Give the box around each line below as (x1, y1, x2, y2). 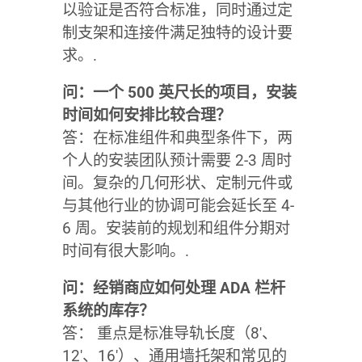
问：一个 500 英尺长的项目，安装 (61, 82, 297, 102)
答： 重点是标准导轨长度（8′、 (61, 323, 277, 343)
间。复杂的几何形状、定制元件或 (61, 173, 293, 192)
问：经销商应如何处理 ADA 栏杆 (61, 278, 285, 297)
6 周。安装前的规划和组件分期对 (61, 218, 290, 238)
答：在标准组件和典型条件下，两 (61, 128, 293, 147)
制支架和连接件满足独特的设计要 (61, 23, 293, 42)
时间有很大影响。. (61, 241, 189, 260)
